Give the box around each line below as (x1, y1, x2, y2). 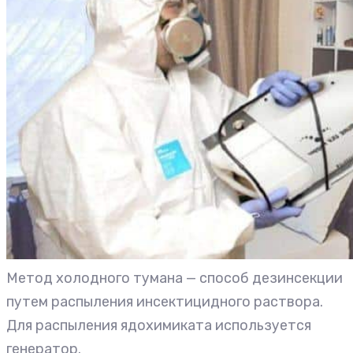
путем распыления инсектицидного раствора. (6, 293, 323, 310)
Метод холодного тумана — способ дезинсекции (6, 269, 343, 287)
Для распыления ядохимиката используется (6, 317, 311, 334)
